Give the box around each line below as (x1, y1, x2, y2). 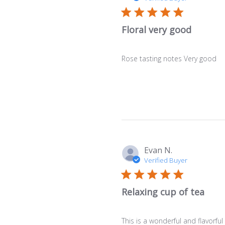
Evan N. (144, 144, 172, 156)
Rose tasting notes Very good (121, 53, 216, 63)
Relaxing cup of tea (121, 185, 204, 198)
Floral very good (121, 23, 191, 36)
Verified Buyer (144, 155, 187, 165)
